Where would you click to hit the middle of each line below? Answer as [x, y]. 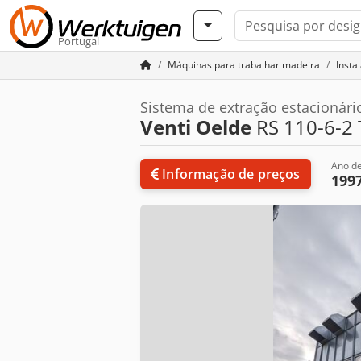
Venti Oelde [196, 127]
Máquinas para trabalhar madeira [244, 65]
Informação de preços [231, 174]
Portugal [79, 41]
